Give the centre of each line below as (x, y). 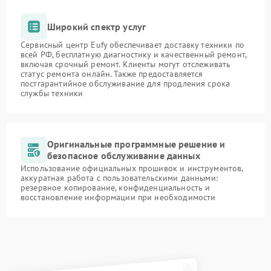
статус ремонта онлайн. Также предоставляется (112, 74)
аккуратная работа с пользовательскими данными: (119, 178)
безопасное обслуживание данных (124, 155)
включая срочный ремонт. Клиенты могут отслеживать (126, 64)
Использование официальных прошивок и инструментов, (132, 168)
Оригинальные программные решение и (136, 144)
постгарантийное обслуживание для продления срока (126, 83)
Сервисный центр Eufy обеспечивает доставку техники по (132, 45)
